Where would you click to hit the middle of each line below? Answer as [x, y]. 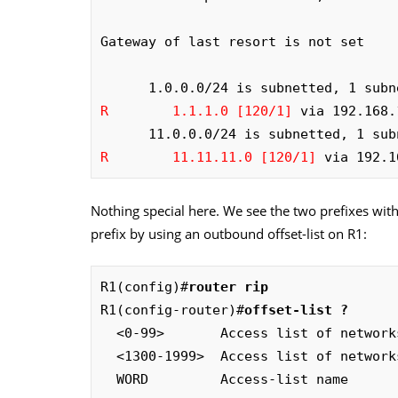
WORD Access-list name [232, 379]
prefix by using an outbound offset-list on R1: [229, 233]
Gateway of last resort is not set [232, 41]
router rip [228, 287]
